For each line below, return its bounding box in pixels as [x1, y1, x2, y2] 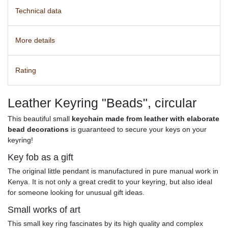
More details [15, 36, 55, 45]
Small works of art [8, 204, 80, 215]
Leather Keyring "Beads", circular [8, 95, 196, 110]
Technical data [15, 6, 62, 15]
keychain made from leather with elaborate [72, 114, 219, 123]
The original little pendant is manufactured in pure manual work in [8, 166, 218, 175]
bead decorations [8, 125, 69, 133]
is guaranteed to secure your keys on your [69, 125, 207, 133]
